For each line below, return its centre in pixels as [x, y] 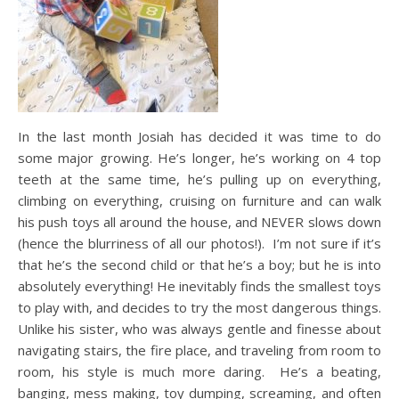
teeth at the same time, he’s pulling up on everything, [199, 179]
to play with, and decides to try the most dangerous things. [199, 307]
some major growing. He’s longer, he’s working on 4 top [199, 158]
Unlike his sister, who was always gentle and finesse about [199, 329]
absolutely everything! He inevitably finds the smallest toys [199, 286]
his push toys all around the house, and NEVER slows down [199, 222]
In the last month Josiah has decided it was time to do [199, 136]
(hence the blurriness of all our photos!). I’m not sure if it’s [199, 243]
